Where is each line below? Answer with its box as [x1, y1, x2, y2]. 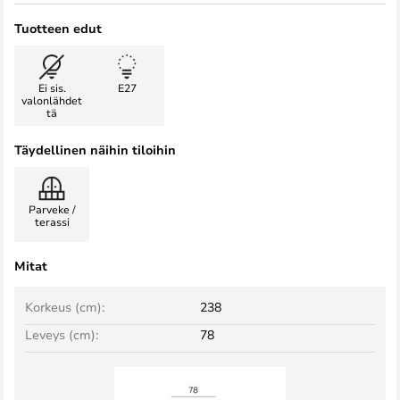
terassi [34, 214, 70, 229]
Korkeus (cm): [25, 298, 104, 315]
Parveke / [29, 202, 75, 216]
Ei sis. [37, 80, 66, 95]
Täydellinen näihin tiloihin [14, 141, 176, 158]
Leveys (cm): [25, 326, 98, 343]
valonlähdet [21, 93, 82, 107]
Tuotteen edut [14, 20, 102, 37]
